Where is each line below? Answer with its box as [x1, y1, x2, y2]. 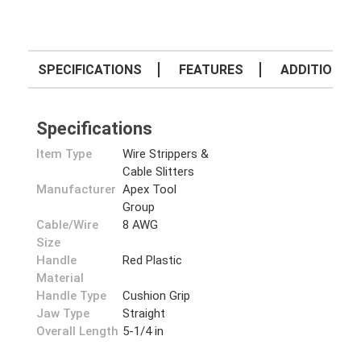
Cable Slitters [122, 164, 195, 179]
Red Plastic [122, 253, 183, 268]
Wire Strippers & [122, 147, 210, 161]
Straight [122, 306, 166, 321]
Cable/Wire [36, 218, 98, 232]
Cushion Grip [122, 288, 191, 303]
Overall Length [36, 324, 118, 338]
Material [36, 271, 84, 285]
